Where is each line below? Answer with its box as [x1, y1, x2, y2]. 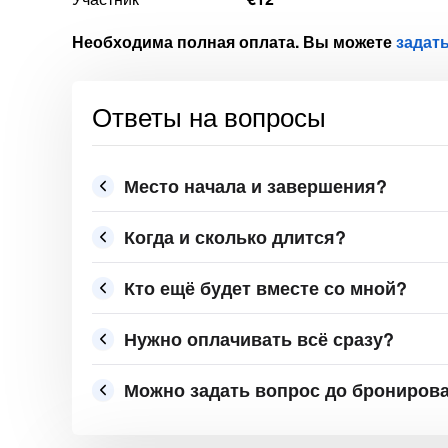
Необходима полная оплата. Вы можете [72, 30, 396, 53]
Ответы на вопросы [92, 97, 326, 134]
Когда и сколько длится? [124, 224, 346, 250]
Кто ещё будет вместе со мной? [124, 275, 407, 301]
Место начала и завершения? [124, 173, 387, 199]
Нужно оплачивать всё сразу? [124, 326, 394, 352]
